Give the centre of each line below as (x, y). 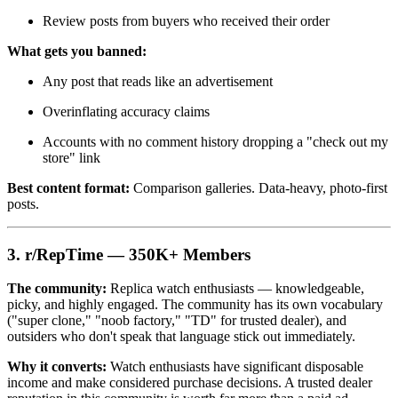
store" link (72, 157)
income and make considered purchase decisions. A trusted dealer (190, 383)
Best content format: (68, 187)
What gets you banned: (77, 51)
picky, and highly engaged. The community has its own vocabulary (195, 305)
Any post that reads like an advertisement (158, 81)
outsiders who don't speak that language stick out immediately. (181, 337)
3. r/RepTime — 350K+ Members (129, 254)
